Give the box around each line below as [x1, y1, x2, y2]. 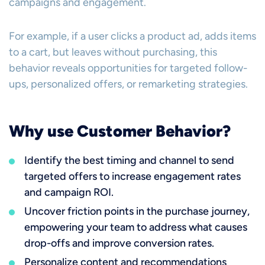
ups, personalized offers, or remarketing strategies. [9, 77, 248, 91]
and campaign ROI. [24, 186, 114, 199]
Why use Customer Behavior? [9, 121, 231, 141]
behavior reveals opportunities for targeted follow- [9, 62, 248, 75]
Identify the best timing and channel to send [24, 154, 234, 167]
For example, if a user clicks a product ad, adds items [9, 30, 256, 43]
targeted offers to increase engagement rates [24, 170, 241, 183]
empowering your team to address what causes [24, 221, 247, 234]
